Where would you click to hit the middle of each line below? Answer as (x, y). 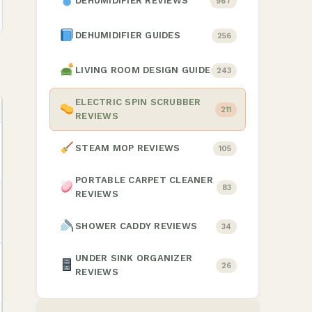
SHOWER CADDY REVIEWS (136, 226)
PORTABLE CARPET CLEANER (144, 180)
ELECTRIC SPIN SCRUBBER (138, 102)
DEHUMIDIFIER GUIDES (128, 35)
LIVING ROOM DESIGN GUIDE (143, 70)
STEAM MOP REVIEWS (128, 148)
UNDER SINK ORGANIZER (134, 258)
